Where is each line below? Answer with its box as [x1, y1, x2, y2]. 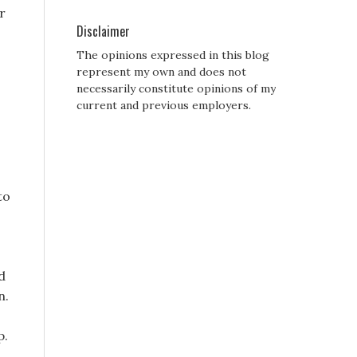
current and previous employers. [76, 98, 251, 113]
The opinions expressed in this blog [76, 48, 269, 63]
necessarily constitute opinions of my [76, 81, 276, 96]
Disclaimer [76, 22, 130, 41]
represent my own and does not [76, 65, 246, 80]
